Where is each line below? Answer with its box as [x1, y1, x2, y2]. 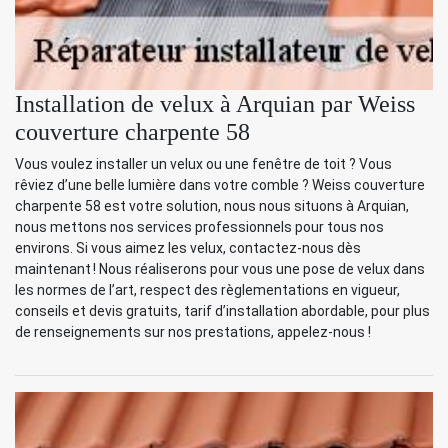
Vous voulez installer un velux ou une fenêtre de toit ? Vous [15, 155, 392, 172]
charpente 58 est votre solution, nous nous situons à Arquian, [15, 197, 409, 214]
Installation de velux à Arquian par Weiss [15, 90, 415, 117]
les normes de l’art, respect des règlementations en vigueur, [15, 281, 400, 298]
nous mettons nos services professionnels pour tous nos [15, 218, 384, 235]
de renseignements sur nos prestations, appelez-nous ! [15, 323, 371, 340]
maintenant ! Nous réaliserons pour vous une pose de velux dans [15, 260, 425, 277]
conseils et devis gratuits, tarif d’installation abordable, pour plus [15, 302, 430, 319]
